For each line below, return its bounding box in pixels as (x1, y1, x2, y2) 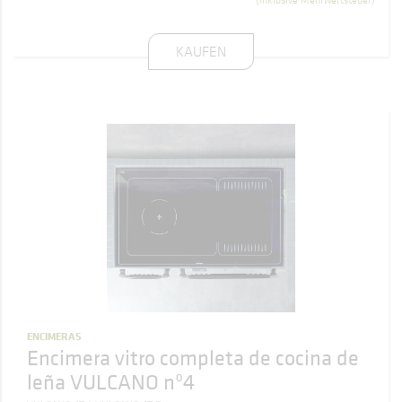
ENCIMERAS (27, 328, 82, 344)
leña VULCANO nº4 (27, 367, 195, 396)
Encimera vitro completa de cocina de (27, 343, 359, 371)
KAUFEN (176, 42, 226, 60)
